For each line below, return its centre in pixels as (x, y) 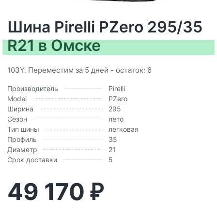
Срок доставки (32, 159)
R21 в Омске (54, 45)
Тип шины (23, 129)
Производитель (33, 88)
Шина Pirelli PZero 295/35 (105, 27)
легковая (124, 129)
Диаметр (22, 149)
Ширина (20, 108)
